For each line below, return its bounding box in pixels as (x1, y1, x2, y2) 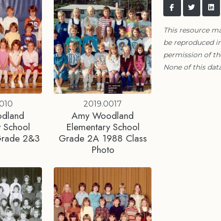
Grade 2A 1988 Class (58, 131, 147, 146)
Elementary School (66, 120, 140, 134)
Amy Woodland (72, 109, 134, 123)
